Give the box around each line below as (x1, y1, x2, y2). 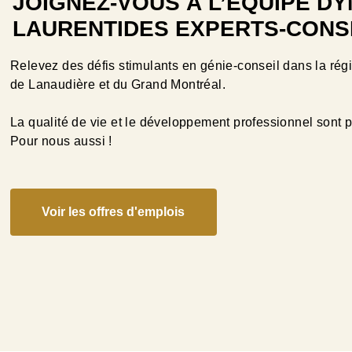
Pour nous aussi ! (10, 134, 112, 148)
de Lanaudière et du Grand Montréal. (10, 78, 225, 92)
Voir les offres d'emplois (42, 205, 185, 219)
